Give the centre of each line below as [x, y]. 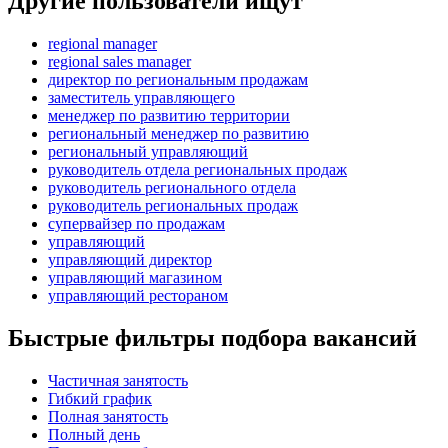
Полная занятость [108, 416]
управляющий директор [130, 259]
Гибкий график [100, 398]
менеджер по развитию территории [169, 115]
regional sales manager [119, 61]
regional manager [102, 43]
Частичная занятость [118, 380]
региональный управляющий [148, 151]
